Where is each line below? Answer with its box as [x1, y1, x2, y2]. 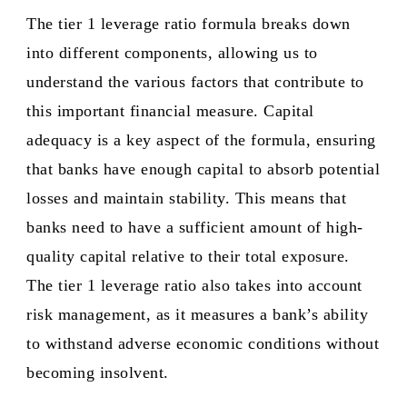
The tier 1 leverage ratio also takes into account [26, 276, 362, 294]
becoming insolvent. [26, 363, 169, 382]
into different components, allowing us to [26, 44, 318, 62]
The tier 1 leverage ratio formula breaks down [26, 15, 351, 33]
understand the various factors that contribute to [26, 73, 364, 91]
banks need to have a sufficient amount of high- [26, 218, 363, 236]
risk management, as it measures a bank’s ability [26, 305, 368, 323]
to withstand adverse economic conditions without [26, 334, 379, 352]
